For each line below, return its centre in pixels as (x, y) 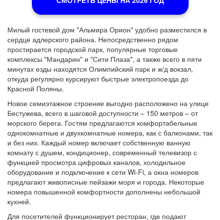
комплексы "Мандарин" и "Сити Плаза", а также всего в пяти (105, 59)
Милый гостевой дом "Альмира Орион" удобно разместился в (107, 29)
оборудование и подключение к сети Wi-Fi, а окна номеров (103, 172)
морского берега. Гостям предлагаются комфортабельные (102, 123)
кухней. (19, 201)
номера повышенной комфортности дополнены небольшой (104, 192)
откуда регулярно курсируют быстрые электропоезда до (98, 79)
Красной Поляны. (36, 88)
